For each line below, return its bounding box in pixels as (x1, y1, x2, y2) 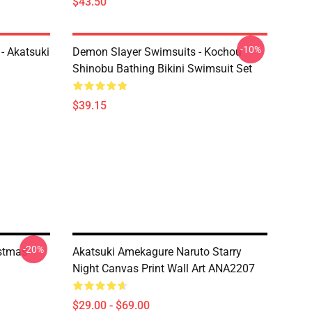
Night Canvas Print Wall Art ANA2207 (72, 262, 255, 275)
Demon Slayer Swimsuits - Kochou (72, 45, 242, 58)
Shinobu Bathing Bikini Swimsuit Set (72, 62, 252, 75)
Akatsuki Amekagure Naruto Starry (72, 245, 242, 258)
